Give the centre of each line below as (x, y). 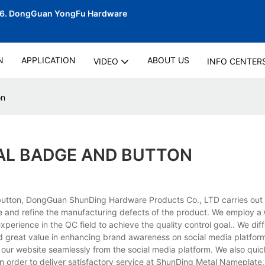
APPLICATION (48, 60)
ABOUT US (168, 60)
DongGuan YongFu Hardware (69, 13)
